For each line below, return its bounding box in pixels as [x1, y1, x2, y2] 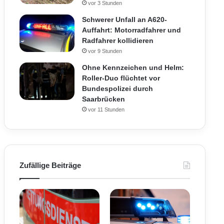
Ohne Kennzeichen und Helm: [81, 63, 184, 71]
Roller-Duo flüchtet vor [81, 74, 160, 82]
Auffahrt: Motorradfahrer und [81, 26, 181, 34]
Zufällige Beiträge [19, 161, 81, 169]
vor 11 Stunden [87, 106, 124, 112]
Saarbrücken [81, 95, 125, 103]
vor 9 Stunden [87, 48, 122, 54]
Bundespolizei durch [81, 84, 153, 92]
